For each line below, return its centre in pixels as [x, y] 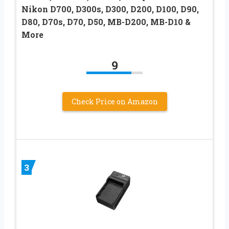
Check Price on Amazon [114, 101]
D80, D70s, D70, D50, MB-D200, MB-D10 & [106, 21]
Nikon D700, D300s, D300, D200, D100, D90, [110, 9]
